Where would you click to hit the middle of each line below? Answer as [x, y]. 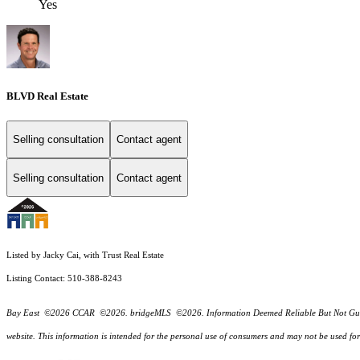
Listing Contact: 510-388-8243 [65, 279]
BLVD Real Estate [47, 96]
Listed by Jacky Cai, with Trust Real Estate [85, 256]
